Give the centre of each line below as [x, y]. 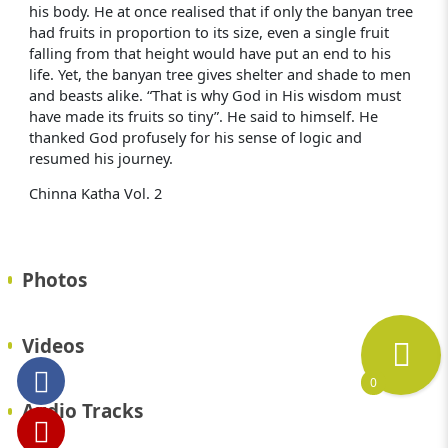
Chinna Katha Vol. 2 [95, 193]
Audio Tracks [83, 411]
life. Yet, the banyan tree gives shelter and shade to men [219, 73]
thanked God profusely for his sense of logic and [195, 136]
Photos [55, 279]
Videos [53, 345]
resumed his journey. [100, 157]
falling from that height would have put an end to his [209, 52]
